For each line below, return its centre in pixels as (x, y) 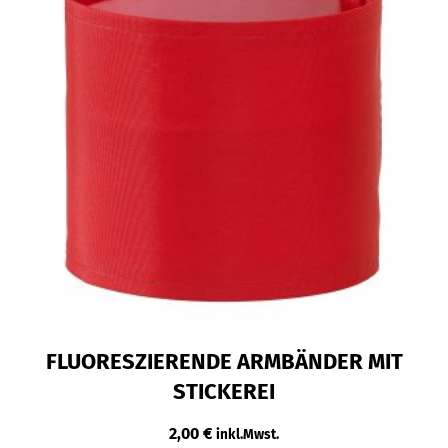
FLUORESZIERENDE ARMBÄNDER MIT (224, 361)
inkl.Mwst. (247, 434)
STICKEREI (224, 391)
